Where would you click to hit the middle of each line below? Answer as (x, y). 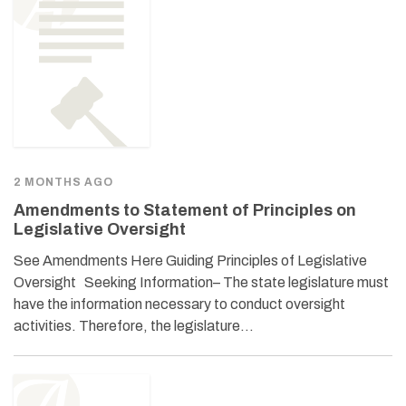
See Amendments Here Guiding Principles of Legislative (190, 260)
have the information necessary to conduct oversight (179, 304)
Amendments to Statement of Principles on (185, 210)
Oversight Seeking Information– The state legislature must (201, 282)
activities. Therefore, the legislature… (134, 325)
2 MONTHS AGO (63, 182)
